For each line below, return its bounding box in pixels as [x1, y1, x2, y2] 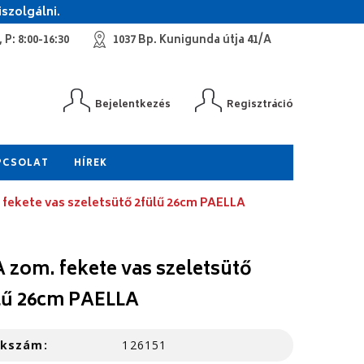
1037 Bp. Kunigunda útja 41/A [113, 32, 271, 50]
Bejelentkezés [95, 97, 171, 114]
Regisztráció [227, 97, 293, 114]
